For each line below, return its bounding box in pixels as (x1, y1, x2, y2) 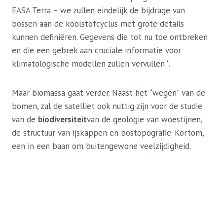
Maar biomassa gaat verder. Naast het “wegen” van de (12, 87, 205, 98)
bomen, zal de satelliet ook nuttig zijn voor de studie (12, 101, 202, 111)
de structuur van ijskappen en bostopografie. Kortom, (12, 127, 204, 138)
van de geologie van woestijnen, (87, 114, 202, 125)
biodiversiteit (38, 114, 87, 125)
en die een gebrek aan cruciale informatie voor (12, 45, 181, 56)
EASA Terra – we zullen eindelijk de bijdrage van (12, 5, 185, 16)
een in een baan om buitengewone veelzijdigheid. (12, 141, 191, 151)
